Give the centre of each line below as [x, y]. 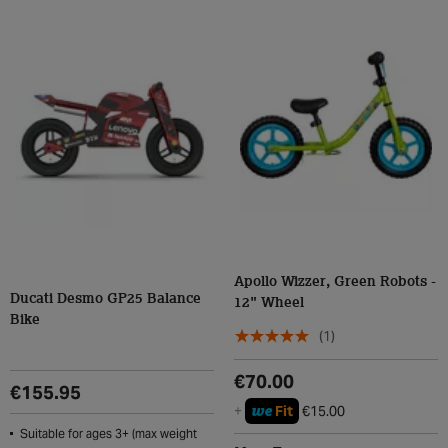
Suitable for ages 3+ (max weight [108, 433]
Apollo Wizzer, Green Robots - [335, 282]
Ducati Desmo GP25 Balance [105, 299]
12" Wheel [269, 303]
